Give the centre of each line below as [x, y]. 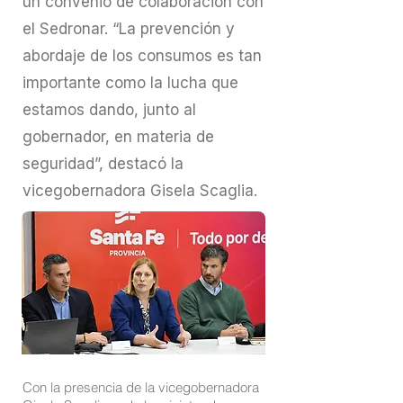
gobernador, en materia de [118, 137]
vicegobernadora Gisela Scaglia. [140, 191]
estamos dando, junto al [109, 110]
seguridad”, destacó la [103, 164]
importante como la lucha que [130, 83]
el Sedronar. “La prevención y [129, 29]
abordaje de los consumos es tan [142, 56]
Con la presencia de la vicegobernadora [141, 387]
